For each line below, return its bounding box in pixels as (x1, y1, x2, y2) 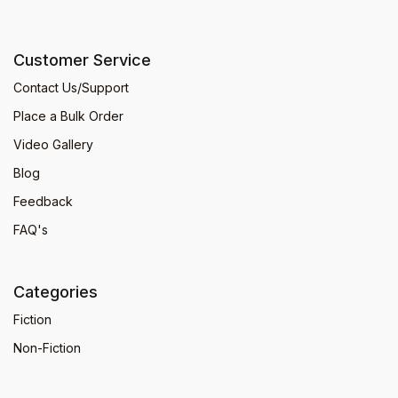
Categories (13, 282, 98, 301)
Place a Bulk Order (13, 107, 123, 123)
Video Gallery (13, 136, 93, 152)
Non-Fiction (13, 339, 81, 355)
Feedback (13, 193, 73, 209)
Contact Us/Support (13, 79, 129, 95)
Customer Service (13, 50, 151, 69)
